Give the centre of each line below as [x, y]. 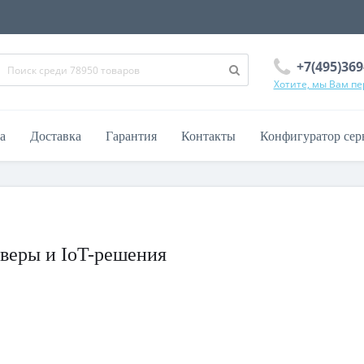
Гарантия [131, 136]
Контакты [208, 136]
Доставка [56, 136]
